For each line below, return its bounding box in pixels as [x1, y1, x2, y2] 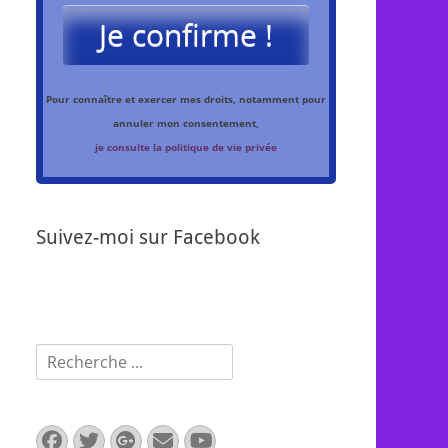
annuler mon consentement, [113, 116, 259, 130]
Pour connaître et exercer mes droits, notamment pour [46, 92, 326, 106]
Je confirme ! [99, 14, 273, 55]
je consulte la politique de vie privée [95, 140, 277, 154]
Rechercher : [35, 344, 134, 366]
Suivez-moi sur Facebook [36, 225, 260, 249]
